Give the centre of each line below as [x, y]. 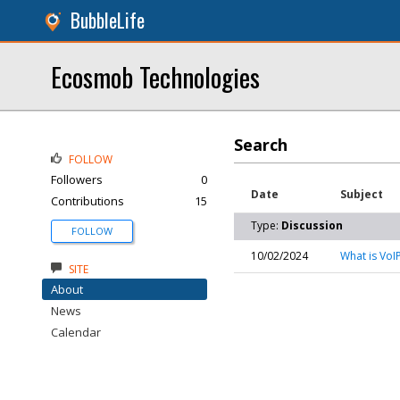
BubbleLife [108, 20]
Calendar [76, 332]
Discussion [312, 225]
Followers [77, 179]
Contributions [87, 201]
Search [261, 145]
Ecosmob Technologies [155, 76]
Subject [362, 194]
